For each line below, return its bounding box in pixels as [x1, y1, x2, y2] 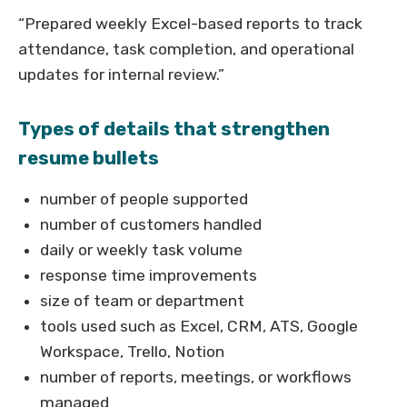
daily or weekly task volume [40, 241, 243, 260]
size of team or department [40, 292, 244, 311]
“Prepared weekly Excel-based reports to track [18, 15, 362, 34]
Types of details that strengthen [18, 118, 330, 141]
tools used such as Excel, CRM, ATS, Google [40, 317, 358, 336]
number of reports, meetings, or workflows [40, 368, 352, 387]
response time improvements [40, 266, 257, 285]
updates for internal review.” [18, 65, 224, 84]
